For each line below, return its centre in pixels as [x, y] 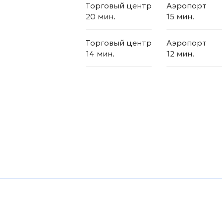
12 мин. [180, 54]
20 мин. [101, 16]
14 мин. [100, 54]
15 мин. [180, 16]
